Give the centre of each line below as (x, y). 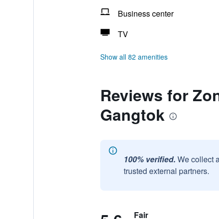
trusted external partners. (166, 171)
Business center (145, 13)
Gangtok (132, 114)
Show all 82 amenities (134, 57)
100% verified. (149, 159)
